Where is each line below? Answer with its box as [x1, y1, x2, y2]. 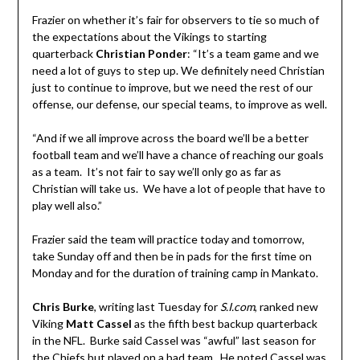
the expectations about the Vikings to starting [31, 29, 267, 43]
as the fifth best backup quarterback [133, 316, 317, 330]
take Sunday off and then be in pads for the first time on [31, 248, 312, 263]
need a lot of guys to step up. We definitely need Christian [31, 63, 325, 77]
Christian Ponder [95, 46, 187, 60]
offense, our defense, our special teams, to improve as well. [31, 96, 327, 111]
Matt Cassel [65, 316, 134, 330]
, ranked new [254, 299, 318, 313]
